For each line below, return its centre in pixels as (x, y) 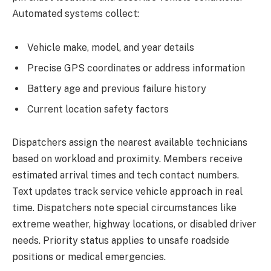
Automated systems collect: (76, 14)
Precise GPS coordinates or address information (136, 68)
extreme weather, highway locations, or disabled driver (134, 224)
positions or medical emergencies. (89, 257)
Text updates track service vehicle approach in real (127, 192)
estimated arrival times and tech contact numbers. (126, 175)
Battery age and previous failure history (117, 88)
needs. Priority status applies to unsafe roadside (121, 241)
